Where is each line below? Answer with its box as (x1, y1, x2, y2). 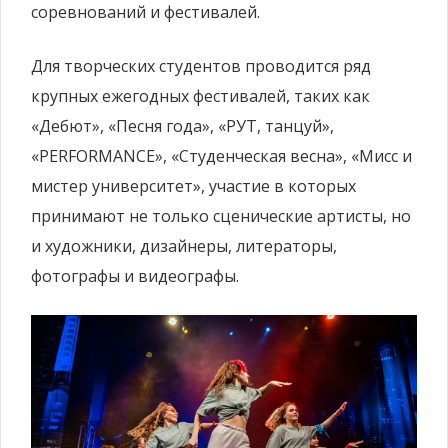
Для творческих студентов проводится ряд (31, 54, 371, 77)
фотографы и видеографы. (31, 264, 239, 287)
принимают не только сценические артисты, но (31, 204, 411, 227)
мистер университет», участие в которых (31, 174, 356, 197)
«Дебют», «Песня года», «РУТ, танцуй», (31, 114, 334, 137)
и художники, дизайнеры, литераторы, (31, 234, 337, 257)
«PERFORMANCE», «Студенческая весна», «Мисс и (31, 144, 412, 167)
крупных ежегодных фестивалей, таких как (31, 84, 370, 107)
